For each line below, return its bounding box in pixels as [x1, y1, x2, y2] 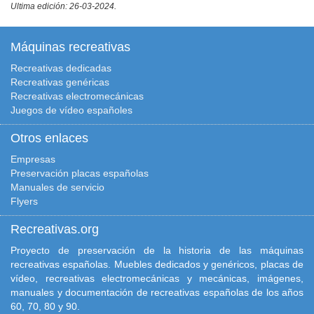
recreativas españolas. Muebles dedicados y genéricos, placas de [11, 258, 303, 270]
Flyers [11, 195, 38, 207]
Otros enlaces [11, 130, 88, 145]
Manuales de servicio [11, 181, 104, 193]
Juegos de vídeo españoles [11, 104, 132, 116]
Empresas [11, 153, 55, 165]
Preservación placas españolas [11, 167, 149, 179]
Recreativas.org [11, 221, 99, 236]
